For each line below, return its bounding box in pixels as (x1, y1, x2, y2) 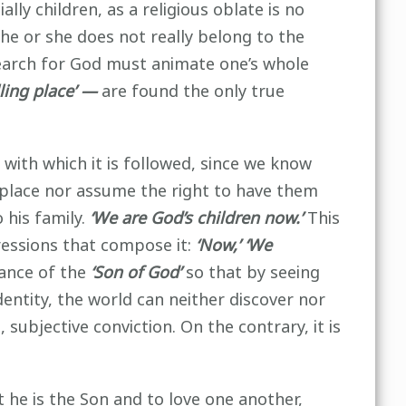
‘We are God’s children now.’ (89, 203, 303, 234)
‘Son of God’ (90, 257, 186, 288)
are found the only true (101, 76, 285, 107)
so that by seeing (185, 257, 320, 288)
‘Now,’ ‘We (195, 230, 272, 261)
